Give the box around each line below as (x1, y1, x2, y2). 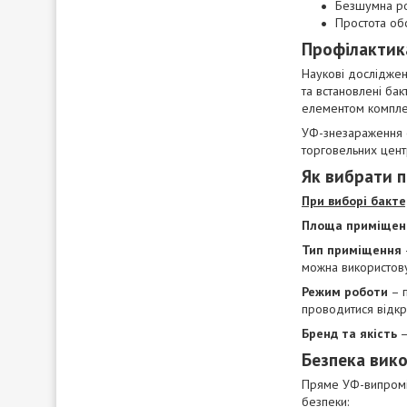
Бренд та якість (302, 325, 397, 342)
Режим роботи (302, 283, 388, 300)
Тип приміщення (302, 242, 402, 258)
